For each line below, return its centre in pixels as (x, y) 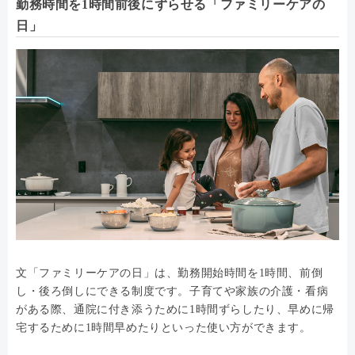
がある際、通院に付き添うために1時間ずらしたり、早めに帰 (175, 309)
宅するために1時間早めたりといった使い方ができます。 (164, 327)
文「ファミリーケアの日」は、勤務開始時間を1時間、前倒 (170, 273)
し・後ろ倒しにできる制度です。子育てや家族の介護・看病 (172, 291)
